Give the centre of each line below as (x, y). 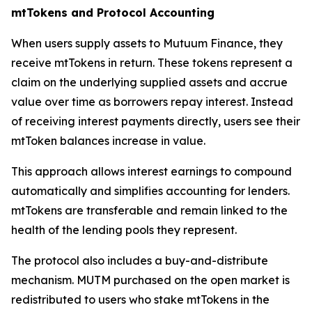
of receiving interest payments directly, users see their (156, 122)
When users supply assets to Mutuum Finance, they (147, 44)
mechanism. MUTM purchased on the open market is (150, 280)
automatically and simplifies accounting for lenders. (150, 191)
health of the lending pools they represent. (124, 230)
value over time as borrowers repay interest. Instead (152, 102)
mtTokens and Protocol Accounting (113, 13)
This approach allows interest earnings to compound (151, 172)
